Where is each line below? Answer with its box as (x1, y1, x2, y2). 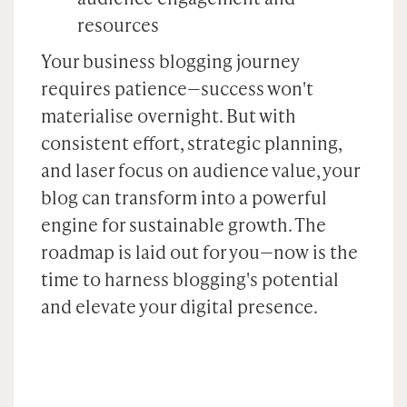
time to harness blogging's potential (41, 266, 339, 292)
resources (77, 12, 159, 37)
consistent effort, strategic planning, (41, 130, 342, 155)
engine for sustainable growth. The (41, 212, 326, 237)
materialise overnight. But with (41, 103, 296, 128)
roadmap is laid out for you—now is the (41, 239, 358, 264)
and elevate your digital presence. (41, 293, 318, 319)
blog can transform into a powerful (41, 184, 327, 210)
